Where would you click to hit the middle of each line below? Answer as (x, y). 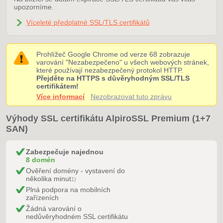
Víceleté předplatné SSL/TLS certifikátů (88, 22)
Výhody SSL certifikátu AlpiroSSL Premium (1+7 (108, 118)
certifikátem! (57, 86)
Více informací (60, 97)
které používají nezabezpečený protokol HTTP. (110, 70)
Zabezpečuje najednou (65, 152)
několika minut (49, 179)
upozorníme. (34, 7)
